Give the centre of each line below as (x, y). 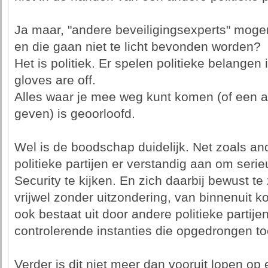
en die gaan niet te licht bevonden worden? (137, 47)
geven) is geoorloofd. (74, 114)
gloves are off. (55, 80)
